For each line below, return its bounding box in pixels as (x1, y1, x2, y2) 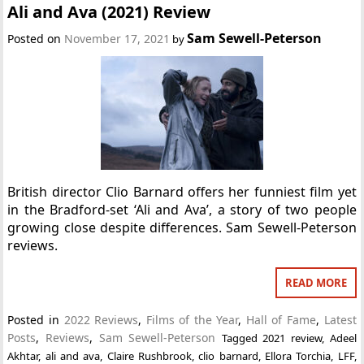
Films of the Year (145, 311, 239, 327)
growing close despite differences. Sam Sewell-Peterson (7, 218, 357, 236)
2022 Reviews (63, 311, 139, 327)
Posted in (7, 311, 64, 327)
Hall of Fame (245, 311, 317, 327)
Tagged (221, 330, 263, 345)
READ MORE (284, 275, 347, 290)
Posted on (7, 30, 65, 46)
